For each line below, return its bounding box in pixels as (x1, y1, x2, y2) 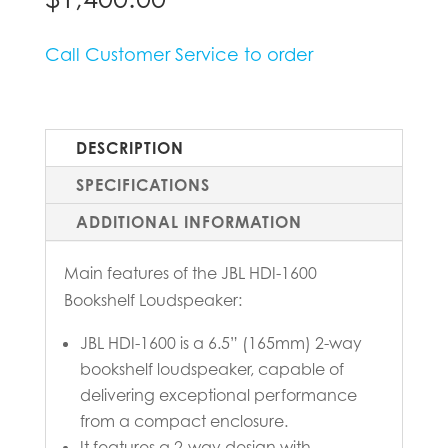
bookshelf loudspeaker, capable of (79, 358, 344, 379)
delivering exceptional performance (79, 384, 357, 405)
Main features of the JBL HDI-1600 (63, 262, 317, 283)
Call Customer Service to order (44, 42, 313, 65)
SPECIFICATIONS (75, 174, 210, 195)
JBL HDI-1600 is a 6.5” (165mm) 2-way (79, 332, 362, 353)
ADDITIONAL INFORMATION (75, 211, 302, 232)
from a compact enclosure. (79, 410, 288, 431)
